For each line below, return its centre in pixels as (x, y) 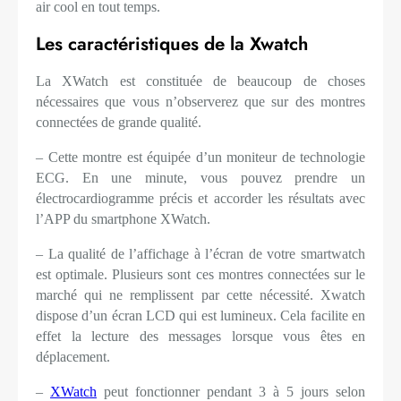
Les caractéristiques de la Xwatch (172, 44)
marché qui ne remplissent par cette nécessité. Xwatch (200, 295)
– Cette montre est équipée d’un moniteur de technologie (200, 158)
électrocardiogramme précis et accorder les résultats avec (200, 199)
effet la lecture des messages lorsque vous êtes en (200, 337)
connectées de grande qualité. (119, 123)
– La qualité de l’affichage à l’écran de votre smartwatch (200, 254)
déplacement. (73, 357)
